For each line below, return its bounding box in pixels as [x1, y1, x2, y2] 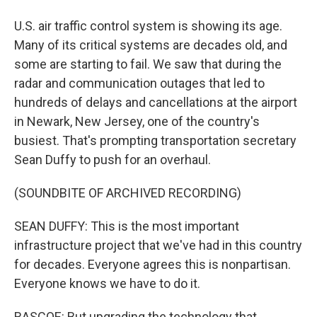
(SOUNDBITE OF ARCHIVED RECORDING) [14, 185, 241, 200]
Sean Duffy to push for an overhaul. [14, 152, 211, 167]
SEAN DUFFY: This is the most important [14, 219, 239, 234]
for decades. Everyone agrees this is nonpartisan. [14, 257, 291, 272]
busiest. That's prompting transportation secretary [14, 133, 296, 148]
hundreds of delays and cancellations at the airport [14, 95, 297, 110]
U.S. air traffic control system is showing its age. [14, 18, 282, 33]
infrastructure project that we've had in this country [14, 238, 302, 253]
